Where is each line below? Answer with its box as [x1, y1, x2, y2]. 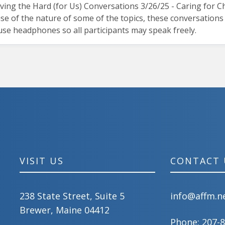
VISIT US [20, 154, 64, 167]
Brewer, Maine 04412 [20, 203, 109, 216]
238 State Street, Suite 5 [20, 189, 125, 202]
